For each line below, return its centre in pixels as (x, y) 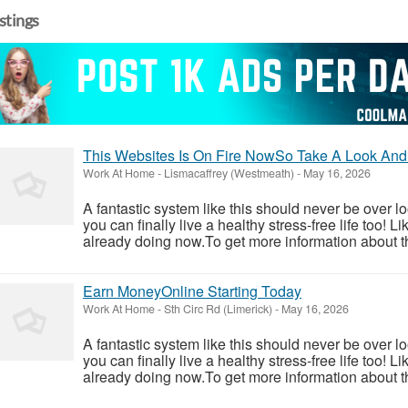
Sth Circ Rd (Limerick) (218, 308)
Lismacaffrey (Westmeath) (229, 173)
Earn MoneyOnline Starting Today (192, 291)
